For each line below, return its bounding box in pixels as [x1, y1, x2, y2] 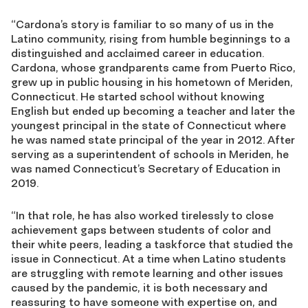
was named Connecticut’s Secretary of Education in [11, 162, 280, 175]
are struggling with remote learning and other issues [11, 266, 283, 280]
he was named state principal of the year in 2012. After [11, 133, 295, 146]
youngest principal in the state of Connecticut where [11, 118, 286, 132]
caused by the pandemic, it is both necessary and [11, 280, 267, 294]
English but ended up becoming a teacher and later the [11, 104, 295, 118]
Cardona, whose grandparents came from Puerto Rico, [11, 60, 296, 74]
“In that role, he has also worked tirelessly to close [11, 208, 274, 222]
